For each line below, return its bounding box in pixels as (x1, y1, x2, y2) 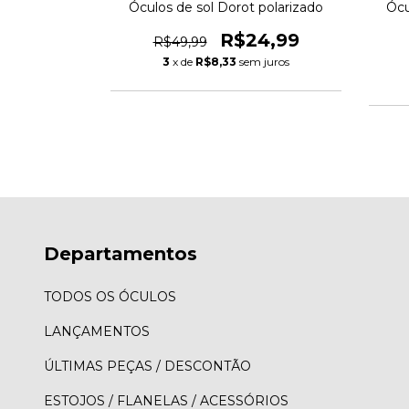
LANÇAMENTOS (44, 323, 150, 341)
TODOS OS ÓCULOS (44, 288, 176, 306)
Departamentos (44, 242, 197, 265)
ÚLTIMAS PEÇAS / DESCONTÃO (44, 358, 251, 375)
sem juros (239, 54, 289, 68)
